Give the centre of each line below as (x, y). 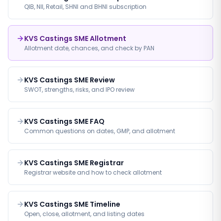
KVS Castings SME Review (70, 80)
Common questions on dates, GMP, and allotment (100, 131)
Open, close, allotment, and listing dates (84, 214)
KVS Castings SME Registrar (74, 163)
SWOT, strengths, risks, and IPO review (79, 90)
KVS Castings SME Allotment (75, 38)
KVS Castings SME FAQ (64, 121)
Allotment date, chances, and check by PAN (89, 48)
